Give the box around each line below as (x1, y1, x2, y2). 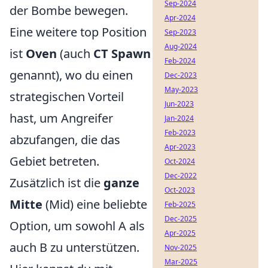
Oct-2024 (165, 156, 195, 166)
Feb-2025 (165, 199, 196, 209)
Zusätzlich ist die (10, 174, 103, 191)
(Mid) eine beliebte (42, 196, 147, 212)
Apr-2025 (165, 228, 196, 238)
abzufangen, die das (10, 131, 120, 148)
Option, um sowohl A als (10, 217, 145, 234)
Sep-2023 (165, 27, 196, 37)
